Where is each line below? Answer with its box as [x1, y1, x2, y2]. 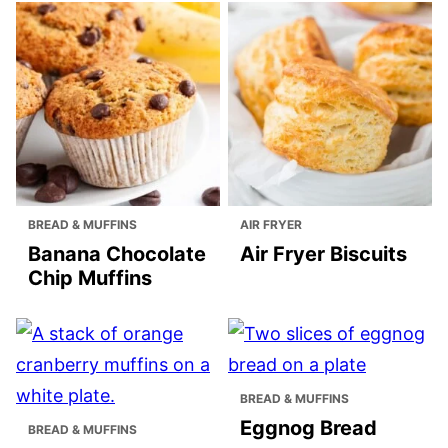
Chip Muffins [28, 265, 152, 290]
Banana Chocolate [28, 241, 206, 266]
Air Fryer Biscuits [240, 241, 407, 266]
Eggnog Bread [240, 415, 377, 440]
